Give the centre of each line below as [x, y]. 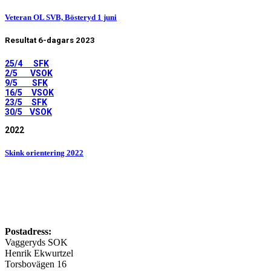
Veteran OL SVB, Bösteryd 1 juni [61, 18]
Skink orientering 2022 [44, 152]
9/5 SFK [26, 83]
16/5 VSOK [29, 92]
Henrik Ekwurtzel [39, 253]
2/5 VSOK [29, 73]
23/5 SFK [26, 102]
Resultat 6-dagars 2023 [50, 41]
